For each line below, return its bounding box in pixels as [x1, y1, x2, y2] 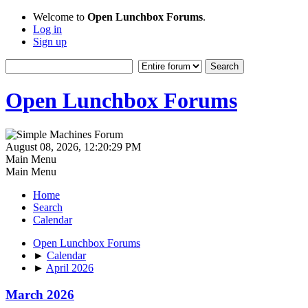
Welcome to [33, 11, 87, 23]
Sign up [33, 36, 67, 47]
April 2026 [46, 261, 93, 274]
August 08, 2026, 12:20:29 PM [5, 140, 141, 153]
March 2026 [5, 287, 74, 302]
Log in [33, 23, 62, 35]
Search [33, 201, 63, 213]
